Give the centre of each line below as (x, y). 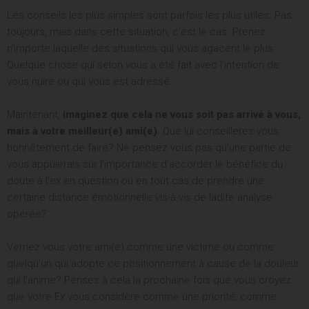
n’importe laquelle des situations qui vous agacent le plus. (141, 49)
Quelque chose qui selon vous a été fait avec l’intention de (143, 65)
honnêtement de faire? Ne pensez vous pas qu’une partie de (149, 148)
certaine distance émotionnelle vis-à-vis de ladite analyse (140, 198)
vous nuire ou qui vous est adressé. (90, 82)
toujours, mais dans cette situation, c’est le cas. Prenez (136, 32)
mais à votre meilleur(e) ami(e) (82, 131)
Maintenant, (35, 115)
